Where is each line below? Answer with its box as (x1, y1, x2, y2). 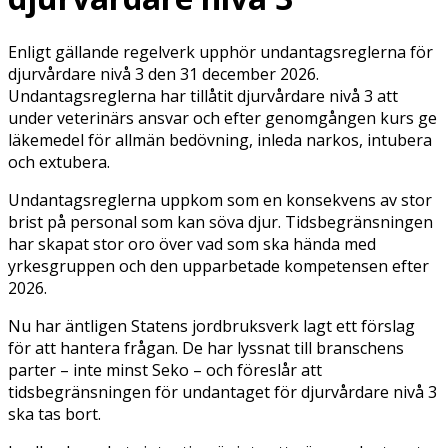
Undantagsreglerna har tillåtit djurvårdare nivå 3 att (8, 84, 398, 107)
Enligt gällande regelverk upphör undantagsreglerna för (8, 40, 433, 63)
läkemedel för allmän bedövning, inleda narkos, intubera (8, 128, 432, 151)
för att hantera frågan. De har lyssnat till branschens (8, 336, 404, 359)
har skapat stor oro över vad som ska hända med (8, 232, 376, 255)
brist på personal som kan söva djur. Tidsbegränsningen (8, 210, 433, 233)
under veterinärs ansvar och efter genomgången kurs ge (8, 106, 437, 129)
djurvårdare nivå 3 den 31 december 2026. (8, 62, 319, 85)
